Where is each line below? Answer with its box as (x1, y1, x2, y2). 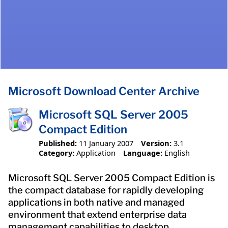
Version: (140, 137, 172, 148)
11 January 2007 (79, 137, 133, 148)
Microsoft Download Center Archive (8, 84, 199, 98)
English (164, 147, 190, 158)
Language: (123, 147, 162, 158)
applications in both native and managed (8, 196, 185, 208)
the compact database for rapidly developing (8, 184, 204, 196)
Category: (39, 147, 74, 158)
